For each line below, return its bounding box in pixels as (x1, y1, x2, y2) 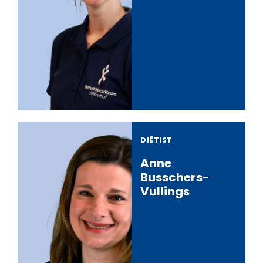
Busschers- (140, 168, 210, 186)
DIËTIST (140, 134, 173, 145)
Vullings (140, 183, 190, 200)
